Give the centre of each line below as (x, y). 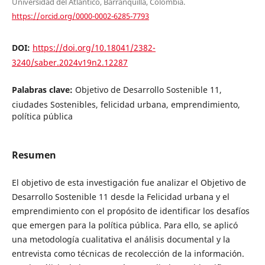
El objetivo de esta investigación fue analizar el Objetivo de (129, 182)
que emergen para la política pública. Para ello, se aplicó (125, 225)
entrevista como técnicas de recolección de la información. (128, 253)
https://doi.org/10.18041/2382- (94, 48)
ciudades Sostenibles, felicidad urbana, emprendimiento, (126, 104)
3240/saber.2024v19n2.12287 (70, 63)
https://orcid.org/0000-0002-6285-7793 (80, 16)
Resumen (34, 155)
